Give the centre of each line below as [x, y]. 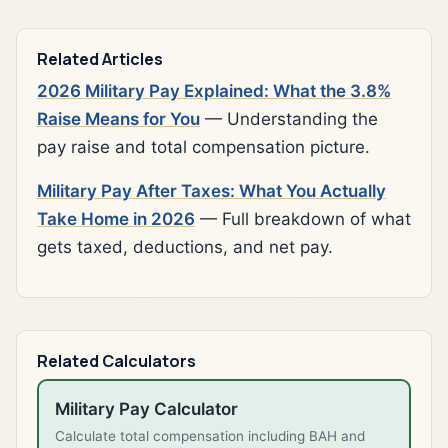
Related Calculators [116, 361]
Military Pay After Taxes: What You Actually [211, 191]
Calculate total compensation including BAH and [210, 436]
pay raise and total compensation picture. [203, 147]
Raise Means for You [118, 119]
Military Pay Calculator [146, 409]
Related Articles [100, 59]
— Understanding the [289, 119]
